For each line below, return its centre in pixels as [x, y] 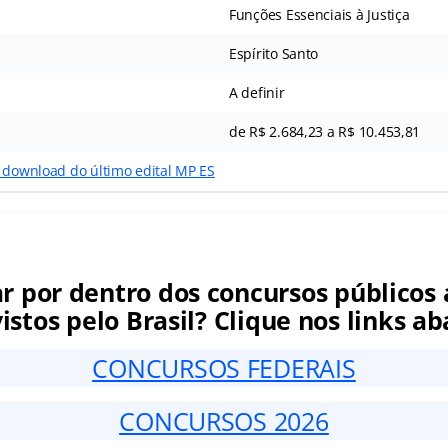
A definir [256, 93]
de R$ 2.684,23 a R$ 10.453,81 [324, 132]
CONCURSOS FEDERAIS [224, 368]
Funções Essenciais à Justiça [319, 15]
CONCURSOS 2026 [224, 421]
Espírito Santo [273, 54]
